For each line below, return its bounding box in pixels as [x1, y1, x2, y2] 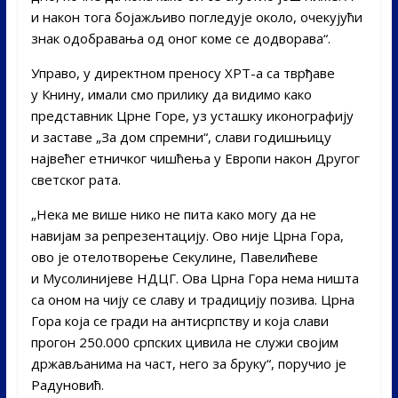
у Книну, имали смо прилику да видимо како [30, 84, 312, 103]
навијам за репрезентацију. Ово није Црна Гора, [30, 226, 344, 244]
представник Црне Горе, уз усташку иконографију [30, 106, 354, 124]
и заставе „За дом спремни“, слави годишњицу [30, 127, 331, 146]
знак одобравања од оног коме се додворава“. [30, 28, 330, 47]
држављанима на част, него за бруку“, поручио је [30, 354, 346, 372]
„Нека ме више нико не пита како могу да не [30, 204, 316, 223]
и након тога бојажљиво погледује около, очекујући [30, 7, 362, 26]
